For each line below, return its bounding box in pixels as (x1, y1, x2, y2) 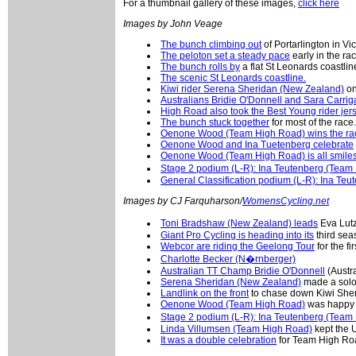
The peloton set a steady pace (161, 50, 290, 62)
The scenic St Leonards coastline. (161, 72, 306, 84)
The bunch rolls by (161, 61, 240, 73)
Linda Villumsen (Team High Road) (161, 323, 312, 335)
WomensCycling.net (242, 195, 329, 207)
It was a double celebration (161, 335, 277, 346)
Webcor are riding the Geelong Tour (161, 241, 315, 253)
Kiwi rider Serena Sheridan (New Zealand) (161, 83, 344, 95)
